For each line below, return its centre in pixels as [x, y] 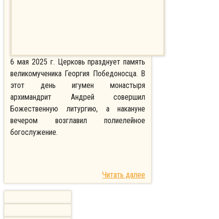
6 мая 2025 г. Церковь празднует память [78, 62]
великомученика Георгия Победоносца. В [78, 74]
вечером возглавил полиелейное [78, 121]
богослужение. [35, 132]
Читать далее [124, 175]
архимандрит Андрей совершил [78, 97]
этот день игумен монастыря [78, 86]
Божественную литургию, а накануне [78, 109]
